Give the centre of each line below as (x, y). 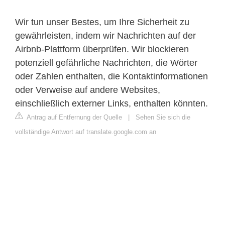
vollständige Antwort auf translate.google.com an (86, 132)
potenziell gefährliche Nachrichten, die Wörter (106, 63)
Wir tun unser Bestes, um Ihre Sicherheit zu (102, 22)
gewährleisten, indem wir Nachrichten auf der (105, 35)
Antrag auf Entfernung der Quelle (74, 117)
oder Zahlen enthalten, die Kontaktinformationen (111, 76)
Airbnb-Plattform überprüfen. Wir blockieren (102, 49)
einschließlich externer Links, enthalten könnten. (111, 103)
